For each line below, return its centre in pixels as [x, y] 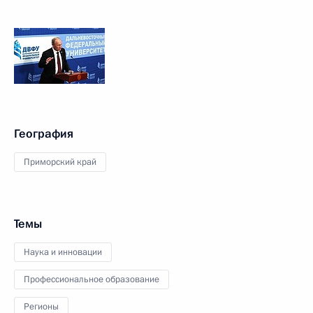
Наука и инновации [63, 252]
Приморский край [60, 162]
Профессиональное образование [92, 279]
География [44, 134]
